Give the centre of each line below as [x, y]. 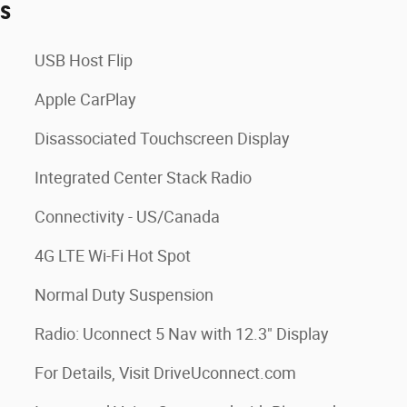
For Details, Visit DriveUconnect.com [165, 373]
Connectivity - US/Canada [127, 217]
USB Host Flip [84, 60]
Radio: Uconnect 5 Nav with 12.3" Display [182, 334]
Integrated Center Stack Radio [143, 178]
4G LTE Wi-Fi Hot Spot [113, 256]
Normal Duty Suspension [124, 295]
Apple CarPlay [85, 99]
